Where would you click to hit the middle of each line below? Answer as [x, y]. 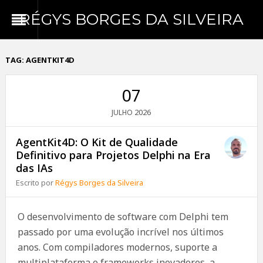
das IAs [35, 168]
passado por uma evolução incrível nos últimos [120, 232]
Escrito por [36, 183]
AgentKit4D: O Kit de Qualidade [97, 142]
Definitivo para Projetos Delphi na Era [114, 155]
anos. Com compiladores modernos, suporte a [117, 247]
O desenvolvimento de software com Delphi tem [123, 217]
